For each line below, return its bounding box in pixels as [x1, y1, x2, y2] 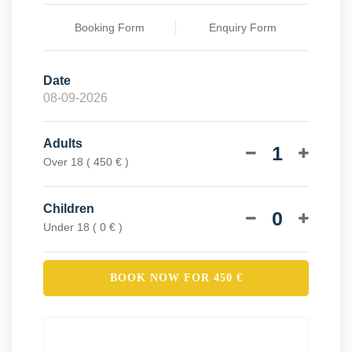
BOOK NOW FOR [109, 271, 214, 284]
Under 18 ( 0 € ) [43, 220, 123, 233]
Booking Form [74, 20, 145, 34]
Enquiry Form [208, 20, 277, 34]
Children [43, 201, 94, 215]
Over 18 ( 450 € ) [43, 155, 129, 168]
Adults [43, 136, 82, 150]
